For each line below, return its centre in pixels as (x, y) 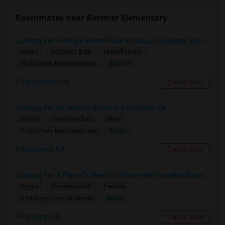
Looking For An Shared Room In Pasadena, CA (91, 108)
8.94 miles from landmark (57, 198)
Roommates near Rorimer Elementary (91, 18)
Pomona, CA (40, 216)
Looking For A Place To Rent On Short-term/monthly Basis (110, 175)
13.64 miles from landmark (59, 64)
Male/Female (123, 51)
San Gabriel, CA (44, 82)
